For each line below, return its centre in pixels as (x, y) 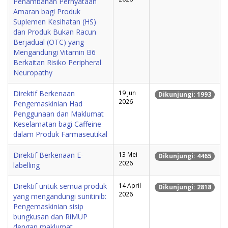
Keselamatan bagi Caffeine (57, 124)
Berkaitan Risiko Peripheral (57, 63)
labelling (26, 165)
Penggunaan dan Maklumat (59, 114)
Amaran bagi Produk (47, 12)
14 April (130, 186)
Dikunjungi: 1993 (185, 94)
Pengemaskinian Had (48, 104)
